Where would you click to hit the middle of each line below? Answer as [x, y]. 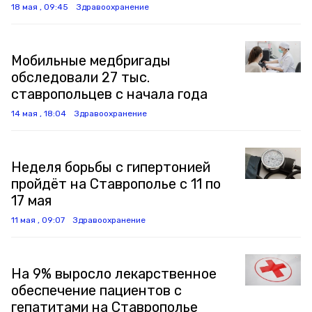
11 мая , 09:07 [38, 220]
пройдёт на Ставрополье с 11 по [116, 184]
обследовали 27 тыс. [80, 77]
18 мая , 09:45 [40, 7]
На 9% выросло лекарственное [114, 274]
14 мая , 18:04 [39, 114]
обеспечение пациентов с [96, 290]
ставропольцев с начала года [109, 94]
